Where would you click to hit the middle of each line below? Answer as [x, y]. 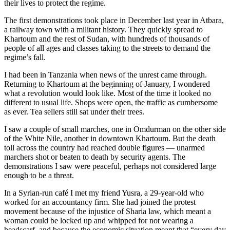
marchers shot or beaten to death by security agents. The [95, 157]
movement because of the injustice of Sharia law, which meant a [108, 212]
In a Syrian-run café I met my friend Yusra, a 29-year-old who [104, 193]
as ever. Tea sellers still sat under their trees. [74, 112]
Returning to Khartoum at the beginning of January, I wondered [107, 84]
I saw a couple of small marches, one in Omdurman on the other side [115, 129]
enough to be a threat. [39, 176]
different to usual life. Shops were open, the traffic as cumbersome [111, 103]
